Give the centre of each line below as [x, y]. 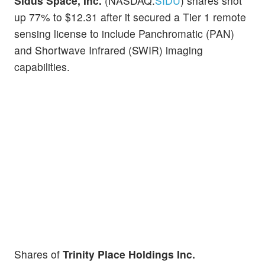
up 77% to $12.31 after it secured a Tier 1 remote [130, 17]
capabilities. [42, 67]
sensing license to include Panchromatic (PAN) [124, 34]
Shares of [38, 254]
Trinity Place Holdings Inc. [129, 254]
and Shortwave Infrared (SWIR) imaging [109, 50]
